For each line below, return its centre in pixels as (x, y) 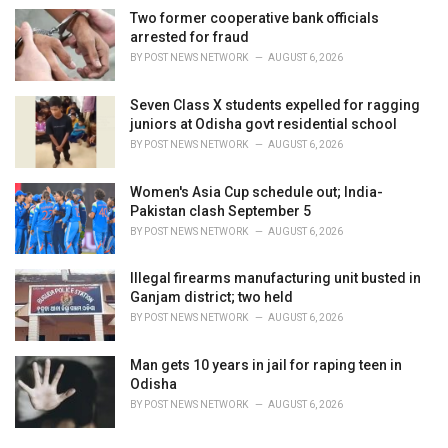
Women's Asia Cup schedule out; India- (256, 191)
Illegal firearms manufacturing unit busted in (275, 278)
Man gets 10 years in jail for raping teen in (266, 364)
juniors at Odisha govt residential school (263, 123)
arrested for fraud (189, 37)
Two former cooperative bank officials (254, 18)
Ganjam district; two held (211, 297)
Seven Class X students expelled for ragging (275, 104)
